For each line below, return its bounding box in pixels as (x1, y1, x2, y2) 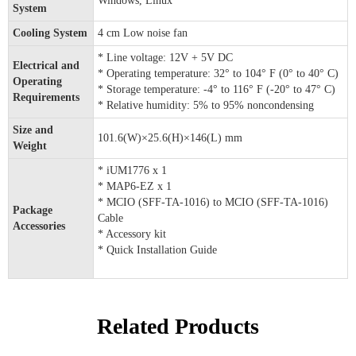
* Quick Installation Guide (98, 243, 217, 256)
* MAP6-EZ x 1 (98, 180, 172, 192)
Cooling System (13, 26, 87, 39)
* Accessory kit (98, 227, 166, 240)
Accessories (13, 219, 65, 232)
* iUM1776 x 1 (98, 164, 167, 176)
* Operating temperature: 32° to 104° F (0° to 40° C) (98, 67, 339, 79)
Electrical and (13, 59, 79, 72)
